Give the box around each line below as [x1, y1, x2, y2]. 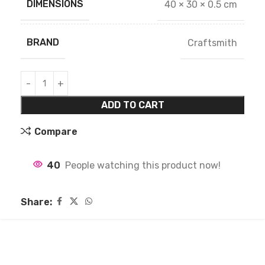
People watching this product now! [65, 160, 221, 172]
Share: [21, 196, 52, 208]
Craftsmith [188, 37, 237, 49]
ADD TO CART [101, 99, 164, 111]
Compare [34, 125, 77, 137]
